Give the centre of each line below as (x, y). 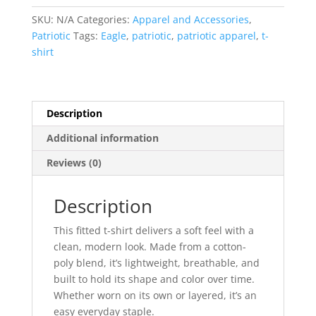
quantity (50, 44)
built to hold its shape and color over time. (154, 279)
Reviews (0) (74, 162)
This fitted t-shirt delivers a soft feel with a (153, 230)
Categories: (104, 19)
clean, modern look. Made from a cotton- (150, 246)
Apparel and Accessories (190, 19)
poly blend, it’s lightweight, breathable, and (156, 262)
